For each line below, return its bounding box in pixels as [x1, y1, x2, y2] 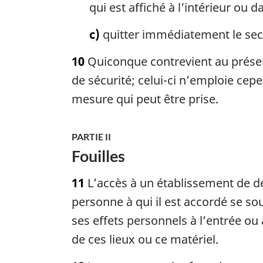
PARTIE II [72, 131, 111, 143]
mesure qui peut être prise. [72, 91, 218, 107]
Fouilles [72, 147, 125, 166]
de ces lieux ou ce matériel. [72, 231, 218, 248]
